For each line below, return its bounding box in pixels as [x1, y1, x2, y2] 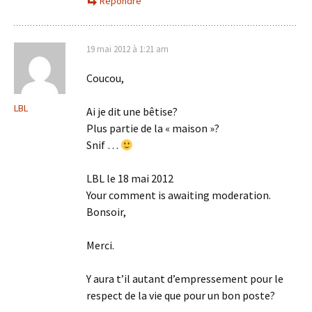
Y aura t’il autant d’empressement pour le [86, 272, 283, 286]
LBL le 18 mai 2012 [86, 171, 173, 185]
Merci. [86, 238, 114, 252]
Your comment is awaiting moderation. [86, 188, 271, 202]
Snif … [86, 138, 120, 152]
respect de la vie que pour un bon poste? [86, 288, 275, 302]
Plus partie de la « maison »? [86, 121, 219, 135]
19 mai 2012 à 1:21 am [86, 43, 169, 55]
